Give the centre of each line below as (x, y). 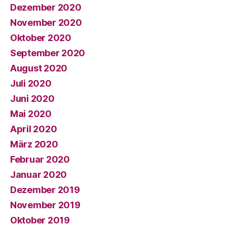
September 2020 (48, 53)
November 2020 (46, 23)
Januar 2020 (39, 175)
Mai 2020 (31, 114)
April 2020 (34, 129)
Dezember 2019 (45, 190)
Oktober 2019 (40, 220)
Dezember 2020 (46, 7)
